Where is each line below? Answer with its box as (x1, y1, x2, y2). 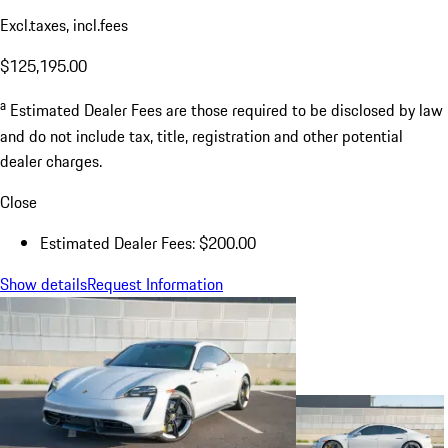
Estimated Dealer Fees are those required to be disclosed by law (10, 98, 443, 123)
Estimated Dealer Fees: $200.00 (40, 230, 256, 255)
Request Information (87, 271, 223, 296)
